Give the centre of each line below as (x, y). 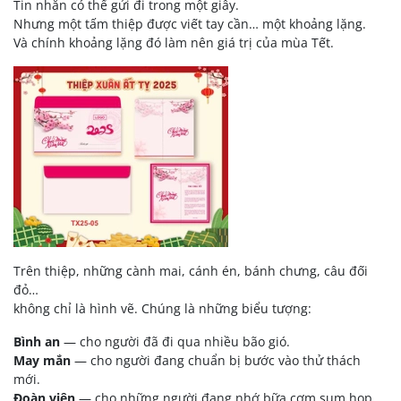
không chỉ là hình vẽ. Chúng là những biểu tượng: (162, 308)
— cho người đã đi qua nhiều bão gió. (175, 341)
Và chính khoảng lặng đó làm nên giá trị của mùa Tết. (174, 42)
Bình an (37, 341)
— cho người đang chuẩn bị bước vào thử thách (216, 360)
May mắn (42, 360)
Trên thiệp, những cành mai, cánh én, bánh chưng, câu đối (191, 270)
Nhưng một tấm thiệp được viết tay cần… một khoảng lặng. (190, 23)
